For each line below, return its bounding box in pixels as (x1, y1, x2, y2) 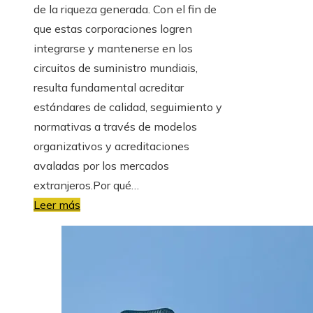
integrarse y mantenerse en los (34, 41, 193, 55)
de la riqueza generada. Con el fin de (34, 1, 217, 16)
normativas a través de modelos (34, 119, 197, 133)
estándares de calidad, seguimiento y (34, 99, 222, 114)
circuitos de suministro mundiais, (34, 60, 198, 75)
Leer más (34, 197, 80, 212)
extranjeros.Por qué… (34, 177, 139, 192)
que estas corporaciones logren (34, 21, 192, 36)
